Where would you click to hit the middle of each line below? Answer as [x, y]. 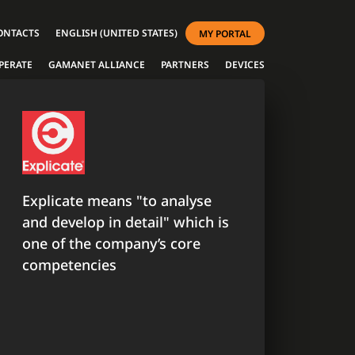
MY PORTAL [225, 34]
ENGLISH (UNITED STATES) [116, 33]
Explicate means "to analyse [117, 200]
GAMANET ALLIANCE [97, 65]
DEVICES [245, 65]
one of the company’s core [111, 243]
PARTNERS [185, 65]
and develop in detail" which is [126, 221]
